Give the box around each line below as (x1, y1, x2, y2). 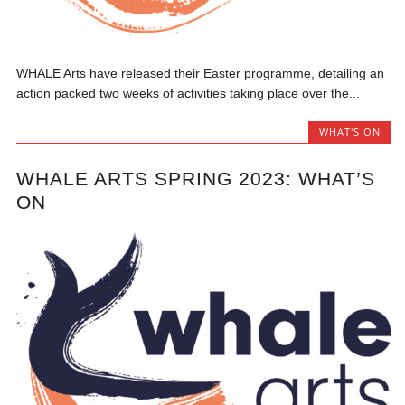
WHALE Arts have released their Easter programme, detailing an (16, 65, 385, 80)
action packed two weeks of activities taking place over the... (16, 85, 361, 100)
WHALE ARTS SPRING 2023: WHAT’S (16, 168, 376, 190)
